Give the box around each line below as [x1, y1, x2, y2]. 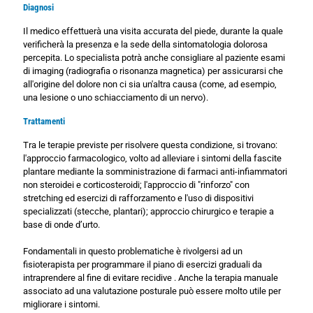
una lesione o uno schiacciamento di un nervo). [23, 92, 208, 103]
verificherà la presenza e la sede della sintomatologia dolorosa [23, 39, 268, 50]
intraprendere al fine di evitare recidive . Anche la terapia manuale [23, 272, 278, 284]
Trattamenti [23, 116, 65, 127]
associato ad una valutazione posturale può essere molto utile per [23, 286, 281, 297]
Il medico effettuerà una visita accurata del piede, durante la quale [23, 26, 283, 37]
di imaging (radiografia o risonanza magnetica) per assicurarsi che [23, 66, 283, 77]
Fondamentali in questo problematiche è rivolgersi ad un [23, 246, 242, 257]
